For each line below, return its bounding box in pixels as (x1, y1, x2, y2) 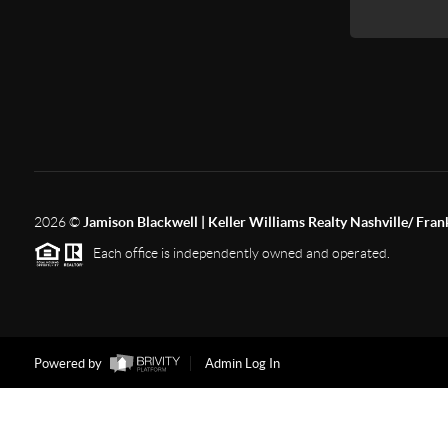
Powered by (33, 356, 105, 372)
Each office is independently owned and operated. (83, 244, 390, 261)
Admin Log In (204, 356, 280, 372)
